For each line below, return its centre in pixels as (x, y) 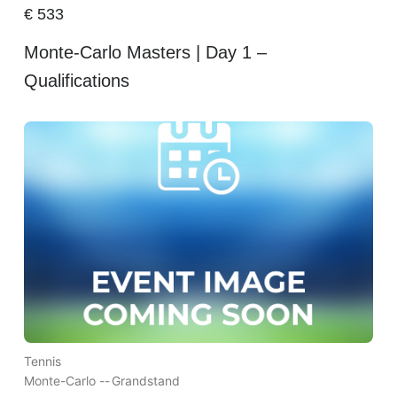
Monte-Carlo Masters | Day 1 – (145, 53)
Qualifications (76, 81)
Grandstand (145, 381)
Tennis (42, 362)
